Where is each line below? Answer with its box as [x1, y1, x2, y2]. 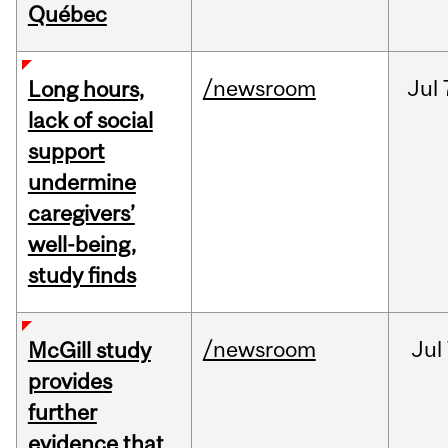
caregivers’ [27, 200, 135, 227]
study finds [27, 262, 136, 289]
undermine [27, 169, 136, 196]
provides [27, 368, 112, 395]
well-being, [27, 231, 136, 258]
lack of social [27, 107, 153, 134]
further [27, 399, 97, 426]
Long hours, [27, 76, 144, 103]
